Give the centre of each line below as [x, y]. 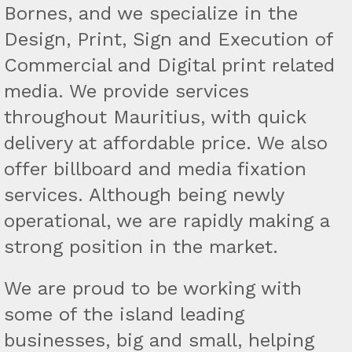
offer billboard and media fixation [155, 169]
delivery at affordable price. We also [166, 143]
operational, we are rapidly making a [167, 221]
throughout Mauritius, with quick [155, 117]
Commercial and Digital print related [169, 65]
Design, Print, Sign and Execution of [169, 39]
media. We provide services [126, 91]
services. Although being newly [144, 195]
